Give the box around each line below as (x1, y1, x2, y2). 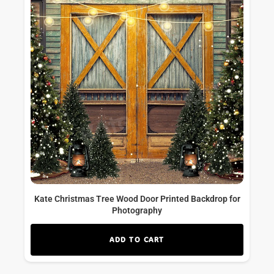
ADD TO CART (109, 235, 165, 245)
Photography (112, 206, 162, 216)
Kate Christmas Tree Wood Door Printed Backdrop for (34, 194, 240, 204)
